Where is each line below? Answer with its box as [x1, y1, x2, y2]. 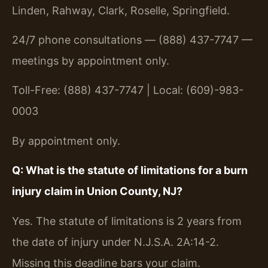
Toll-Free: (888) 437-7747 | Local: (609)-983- [12, 84, 243, 97]
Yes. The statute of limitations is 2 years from [12, 214, 242, 227]
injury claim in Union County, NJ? [12, 185, 182, 198]
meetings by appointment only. [12, 54, 169, 68]
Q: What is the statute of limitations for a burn [12, 164, 248, 177]
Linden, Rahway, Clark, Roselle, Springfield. [12, 4, 230, 17]
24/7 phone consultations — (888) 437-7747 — [12, 33, 252, 47]
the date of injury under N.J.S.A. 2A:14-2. [12, 235, 219, 248]
